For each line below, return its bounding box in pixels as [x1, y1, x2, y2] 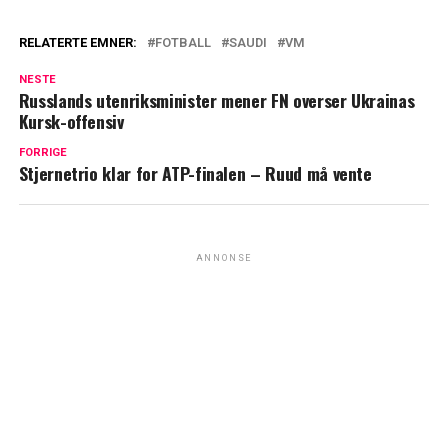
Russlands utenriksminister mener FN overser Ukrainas [18, 87, 415, 114]
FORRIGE [18, 146, 67, 160]
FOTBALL [154, 35, 211, 51]
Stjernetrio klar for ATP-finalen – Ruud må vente [18, 160, 372, 187]
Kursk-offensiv [18, 108, 124, 135]
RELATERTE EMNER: [18, 35, 137, 51]
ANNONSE [195, 253, 253, 264]
